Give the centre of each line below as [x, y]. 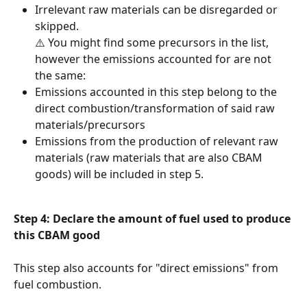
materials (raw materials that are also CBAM [150, 158]
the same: [60, 76]
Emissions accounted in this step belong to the [157, 92]
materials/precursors [90, 125]
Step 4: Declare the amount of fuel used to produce [153, 218]
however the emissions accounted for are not [155, 59]
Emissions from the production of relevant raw [158, 142]
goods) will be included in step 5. [119, 174]
